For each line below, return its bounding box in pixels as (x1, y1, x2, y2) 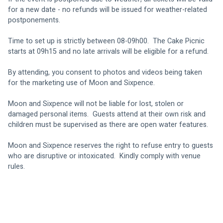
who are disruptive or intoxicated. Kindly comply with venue (8, 150, 203, 161)
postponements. (8, 14, 60, 25)
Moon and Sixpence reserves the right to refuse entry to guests (8, 140, 215, 151)
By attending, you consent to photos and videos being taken (8, 67, 204, 78)
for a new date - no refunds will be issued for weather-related (8, 4, 209, 15)
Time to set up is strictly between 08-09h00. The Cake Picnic (8, 35, 207, 46)
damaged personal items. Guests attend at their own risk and (8, 109, 208, 119)
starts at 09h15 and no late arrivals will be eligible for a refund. (8, 46, 209, 57)
